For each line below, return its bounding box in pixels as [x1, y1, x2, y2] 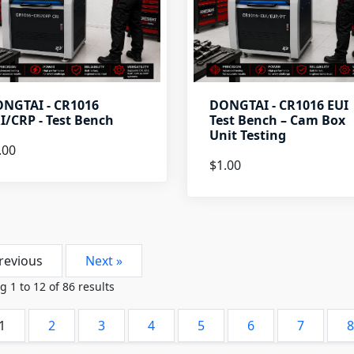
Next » [85, 252, 122, 269]
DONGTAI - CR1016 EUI [209, 96, 348, 114]
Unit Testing [209, 126, 286, 144]
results [75, 279, 115, 294]
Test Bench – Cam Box [209, 111, 345, 129]
